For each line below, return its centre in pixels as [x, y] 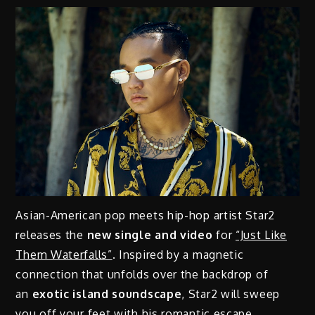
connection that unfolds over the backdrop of [142, 274]
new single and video [150, 234]
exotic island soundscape [105, 294]
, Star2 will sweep [231, 294]
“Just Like [262, 234]
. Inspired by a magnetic [178, 254]
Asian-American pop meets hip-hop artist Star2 [145, 215]
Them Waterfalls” [64, 254]
